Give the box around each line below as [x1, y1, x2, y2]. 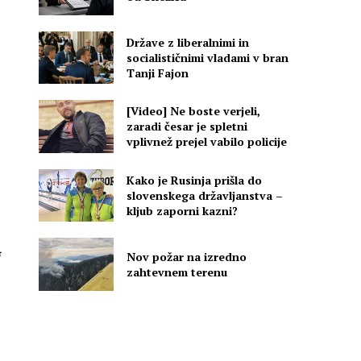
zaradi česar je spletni [127, 118, 248, 135]
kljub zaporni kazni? [127, 202, 239, 218]
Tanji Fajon [127, 65, 189, 81]
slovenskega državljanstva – [127, 187, 284, 203]
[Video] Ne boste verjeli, [127, 103, 261, 119]
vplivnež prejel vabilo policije [127, 134, 288, 150]
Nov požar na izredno [127, 248, 247, 264]
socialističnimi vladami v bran [127, 50, 289, 66]
